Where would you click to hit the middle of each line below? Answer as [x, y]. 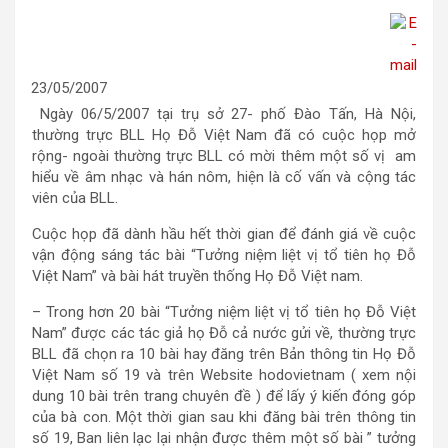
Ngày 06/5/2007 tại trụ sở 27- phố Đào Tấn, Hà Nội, [224, 114]
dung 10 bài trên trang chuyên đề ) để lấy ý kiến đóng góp [224, 396]
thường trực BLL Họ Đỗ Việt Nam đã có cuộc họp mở [224, 135]
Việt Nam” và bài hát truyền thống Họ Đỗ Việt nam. [197, 276]
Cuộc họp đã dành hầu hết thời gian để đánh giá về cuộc [224, 234]
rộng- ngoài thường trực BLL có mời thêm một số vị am [224, 156]
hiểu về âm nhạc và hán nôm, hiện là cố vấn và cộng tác [224, 177]
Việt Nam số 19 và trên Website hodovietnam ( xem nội [224, 375]
